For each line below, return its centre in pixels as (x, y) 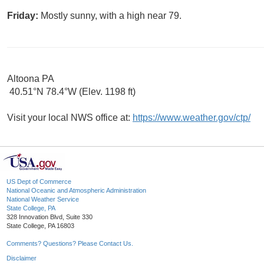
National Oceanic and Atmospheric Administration (76, 191)
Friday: (24, 16)
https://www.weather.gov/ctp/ (192, 118)
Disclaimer (22, 258)
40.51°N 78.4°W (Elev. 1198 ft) (71, 92)
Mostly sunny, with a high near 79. (111, 16)
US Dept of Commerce (39, 182)
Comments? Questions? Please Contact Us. (70, 244)
